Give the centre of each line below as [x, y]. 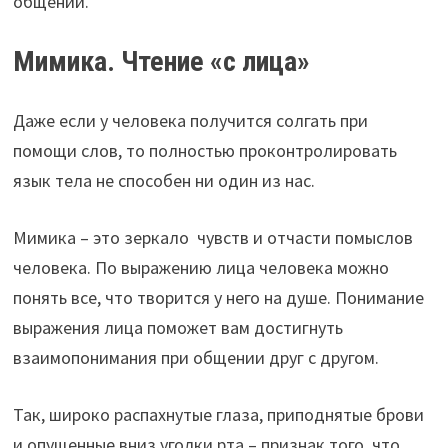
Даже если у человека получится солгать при [190, 120]
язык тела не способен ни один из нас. [163, 180]
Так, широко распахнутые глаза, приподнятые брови [218, 414]
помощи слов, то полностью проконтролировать [204, 150]
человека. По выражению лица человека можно [200, 267]
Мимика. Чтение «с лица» [161, 61]
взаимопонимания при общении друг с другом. [195, 357]
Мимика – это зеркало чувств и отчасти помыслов [212, 237]
